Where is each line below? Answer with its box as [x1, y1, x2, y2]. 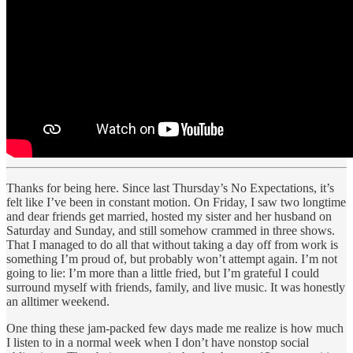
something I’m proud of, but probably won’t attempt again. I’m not [6, 252, 337, 266]
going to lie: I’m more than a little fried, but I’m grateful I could [6, 266, 319, 281]
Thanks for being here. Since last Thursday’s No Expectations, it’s [6, 181, 334, 195]
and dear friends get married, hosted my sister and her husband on [6, 210, 332, 224]
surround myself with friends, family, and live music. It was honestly [6, 281, 345, 295]
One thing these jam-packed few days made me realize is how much [6, 321, 344, 336]
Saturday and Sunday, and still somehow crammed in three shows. [6, 224, 335, 238]
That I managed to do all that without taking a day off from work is [6, 238, 338, 252]
